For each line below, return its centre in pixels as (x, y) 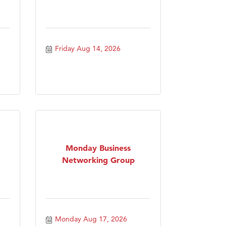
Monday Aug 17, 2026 (91, 219)
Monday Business (98, 148)
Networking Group (98, 160)
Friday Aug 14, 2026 (88, 48)
